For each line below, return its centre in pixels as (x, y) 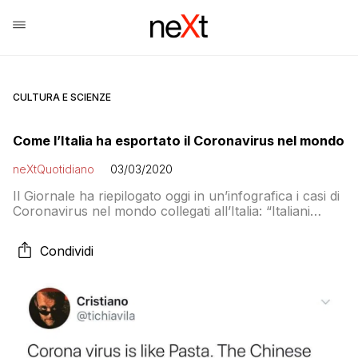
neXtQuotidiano (54, 169)
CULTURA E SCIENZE (62, 97)
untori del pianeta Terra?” (91, 226)
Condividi (67, 251)
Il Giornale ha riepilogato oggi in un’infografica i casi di (176, 196)
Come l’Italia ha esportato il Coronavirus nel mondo (179, 141)
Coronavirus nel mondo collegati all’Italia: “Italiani (161, 211)
